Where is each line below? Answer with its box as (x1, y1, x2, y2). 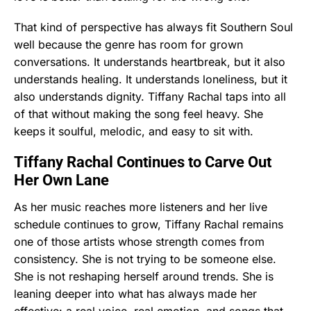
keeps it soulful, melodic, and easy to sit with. (14, 124, 253, 139)
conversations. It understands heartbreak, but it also (14, 55, 285, 69)
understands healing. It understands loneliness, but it (14, 72, 287, 87)
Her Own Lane (14, 171, 109, 190)
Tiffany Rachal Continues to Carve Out (14, 153, 271, 171)
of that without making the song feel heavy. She (14, 107, 263, 121)
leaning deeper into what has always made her (14, 286, 257, 301)
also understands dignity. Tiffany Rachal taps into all (14, 90, 286, 104)
